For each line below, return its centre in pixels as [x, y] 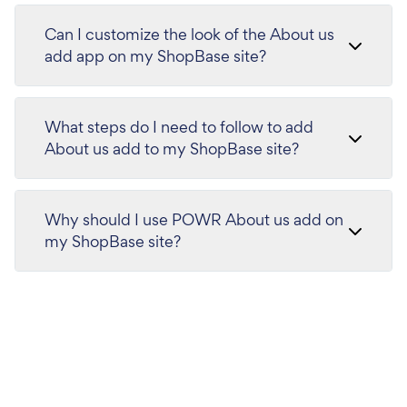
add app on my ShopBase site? [155, 55]
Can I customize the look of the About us [189, 34]
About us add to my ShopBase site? [172, 148]
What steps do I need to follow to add [179, 126]
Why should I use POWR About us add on [194, 219]
